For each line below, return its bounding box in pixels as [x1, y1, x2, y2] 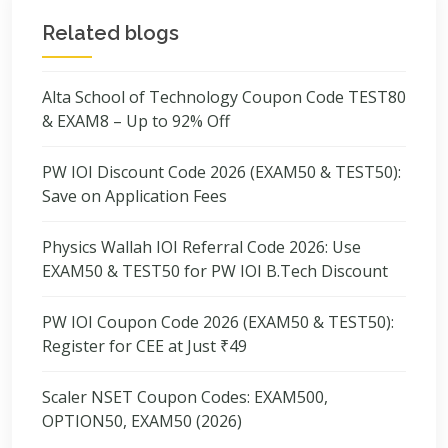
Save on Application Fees [42, 185, 227, 207]
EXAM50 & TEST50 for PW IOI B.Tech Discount [42, 260, 388, 282]
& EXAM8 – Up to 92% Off [42, 110, 230, 132]
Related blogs [42, 21, 179, 45]
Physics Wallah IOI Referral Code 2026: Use [42, 236, 361, 258]
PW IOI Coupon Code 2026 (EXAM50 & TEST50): [42, 311, 394, 333]
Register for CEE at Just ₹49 [42, 335, 247, 357]
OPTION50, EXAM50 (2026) [42, 410, 242, 432]
